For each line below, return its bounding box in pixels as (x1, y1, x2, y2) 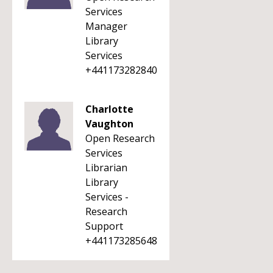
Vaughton (85, 117, 133, 130)
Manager (85, 19, 127, 33)
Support (85, 219, 123, 233)
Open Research (85, 132, 155, 145)
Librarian (85, 161, 127, 174)
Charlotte (85, 102, 133, 116)
